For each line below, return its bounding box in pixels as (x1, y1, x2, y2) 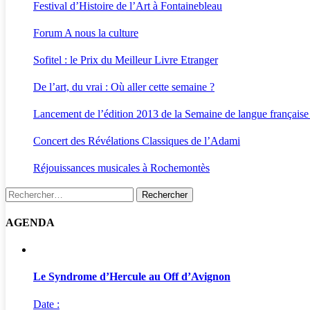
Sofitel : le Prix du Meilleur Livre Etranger (33, 53, 218, 66)
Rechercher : (5, 186, 60, 199)
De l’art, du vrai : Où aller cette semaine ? (33, 80, 215, 93)
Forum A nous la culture (33, 26, 138, 39)
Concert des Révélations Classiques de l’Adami (33, 134, 240, 147)
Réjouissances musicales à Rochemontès (33, 161, 210, 174)
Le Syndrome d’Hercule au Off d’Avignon (33, 271, 230, 283)
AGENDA (6, 216, 55, 228)
